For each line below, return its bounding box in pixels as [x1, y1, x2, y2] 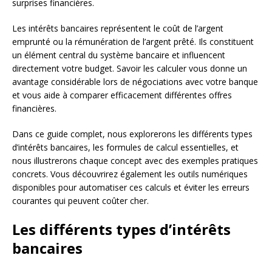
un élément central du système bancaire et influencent [12, 49, 225, 61]
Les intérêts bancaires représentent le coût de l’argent [12, 22, 223, 35]
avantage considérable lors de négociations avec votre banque [12, 76, 258, 88]
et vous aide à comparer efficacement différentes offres [12, 89, 232, 101]
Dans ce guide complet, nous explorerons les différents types [12, 128, 253, 140]
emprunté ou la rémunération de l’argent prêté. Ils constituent [12, 36, 254, 48]
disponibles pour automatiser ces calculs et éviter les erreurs [12, 182, 250, 194]
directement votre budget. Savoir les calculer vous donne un [12, 63, 247, 75]
